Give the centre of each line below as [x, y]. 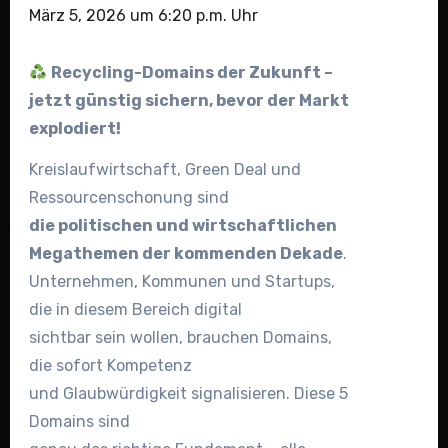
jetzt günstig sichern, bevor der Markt [188, 101]
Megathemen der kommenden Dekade [185, 253]
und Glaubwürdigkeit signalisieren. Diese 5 [188, 393]
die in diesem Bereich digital [135, 309]
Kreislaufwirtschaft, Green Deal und [164, 169]
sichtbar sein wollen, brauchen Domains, [180, 337]
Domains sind [79, 421]
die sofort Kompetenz [110, 365]
